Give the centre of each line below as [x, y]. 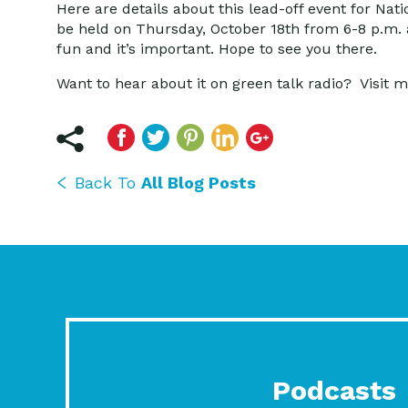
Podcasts [334, 390]
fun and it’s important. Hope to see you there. [217, 49]
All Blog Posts [199, 183]
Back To [108, 183]
